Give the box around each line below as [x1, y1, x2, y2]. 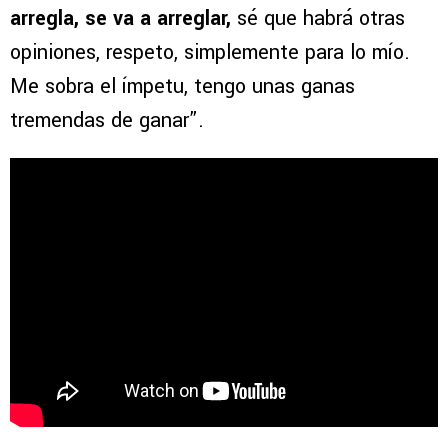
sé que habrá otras [231, 3, 405, 33]
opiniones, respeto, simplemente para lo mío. [10, 37, 410, 67]
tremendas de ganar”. [10, 105, 204, 135]
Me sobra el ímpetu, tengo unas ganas [10, 71, 355, 101]
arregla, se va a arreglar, [10, 3, 231, 33]
